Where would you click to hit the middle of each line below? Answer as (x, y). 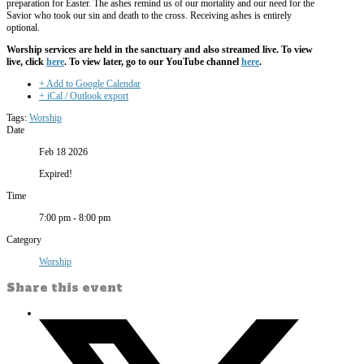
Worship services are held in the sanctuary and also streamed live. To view (160, 50)
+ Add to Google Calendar (90, 84)
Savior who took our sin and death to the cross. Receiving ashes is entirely (149, 16)
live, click (26, 62)
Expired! (56, 174)
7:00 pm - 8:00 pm (75, 218)
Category (24, 240)
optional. (23, 28)
